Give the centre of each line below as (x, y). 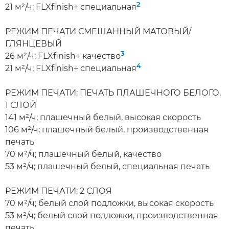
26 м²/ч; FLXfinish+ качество (63, 56)
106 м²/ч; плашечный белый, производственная (107, 130)
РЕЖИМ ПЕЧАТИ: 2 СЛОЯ (59, 191)
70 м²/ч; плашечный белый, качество (83, 154)
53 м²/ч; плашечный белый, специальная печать (107, 166)
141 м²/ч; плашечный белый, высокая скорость (103, 117)
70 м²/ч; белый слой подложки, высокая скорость (109, 203)
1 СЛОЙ (21, 105)
